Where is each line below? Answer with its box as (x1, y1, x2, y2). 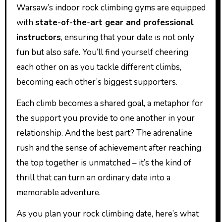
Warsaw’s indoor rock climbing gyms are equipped (16, 1, 206, 13)
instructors (16, 31, 61, 43)
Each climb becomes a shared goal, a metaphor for (16, 97, 203, 109)
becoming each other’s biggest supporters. (16, 76, 177, 88)
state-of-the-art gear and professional (35, 16, 194, 28)
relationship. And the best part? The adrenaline (16, 127, 192, 139)
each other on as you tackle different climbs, (16, 61, 181, 73)
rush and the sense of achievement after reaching (16, 142, 201, 154)
